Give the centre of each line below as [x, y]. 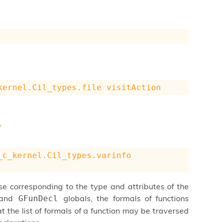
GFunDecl [38, 198]
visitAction [134, 88]
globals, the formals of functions [124, 198]
